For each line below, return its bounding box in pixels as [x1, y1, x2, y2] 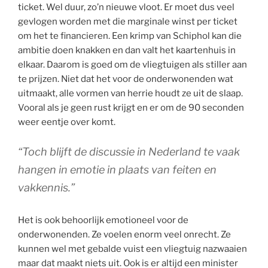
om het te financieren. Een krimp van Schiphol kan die [18, 31, 242, 42]
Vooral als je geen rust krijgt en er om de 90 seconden [18, 102, 244, 114]
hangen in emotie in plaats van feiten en [18, 163, 217, 176]
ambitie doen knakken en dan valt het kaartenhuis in [18, 45, 236, 56]
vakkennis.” [18, 181, 75, 194]
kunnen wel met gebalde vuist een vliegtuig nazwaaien [18, 243, 247, 254]
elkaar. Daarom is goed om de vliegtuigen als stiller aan [18, 59, 247, 71]
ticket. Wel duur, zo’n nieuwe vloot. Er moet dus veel [18, 2, 234, 13]
